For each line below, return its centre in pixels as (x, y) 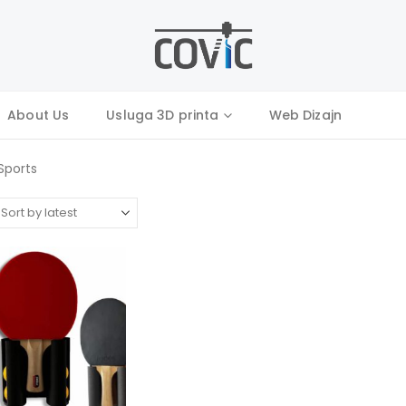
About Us (39, 115)
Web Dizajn (305, 115)
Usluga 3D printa (163, 115)
